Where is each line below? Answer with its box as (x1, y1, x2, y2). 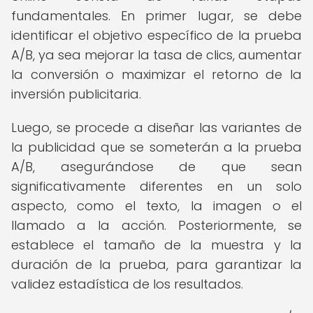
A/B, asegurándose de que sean (11, 158, 302, 175)
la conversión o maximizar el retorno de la (11, 66, 302, 83)
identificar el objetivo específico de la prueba (11, 27, 302, 44)
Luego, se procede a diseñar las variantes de (11, 119, 302, 136)
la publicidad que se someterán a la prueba (11, 138, 302, 156)
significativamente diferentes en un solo (11, 177, 302, 195)
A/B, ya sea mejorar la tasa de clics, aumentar (11, 46, 302, 64)
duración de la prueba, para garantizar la (11, 256, 302, 273)
